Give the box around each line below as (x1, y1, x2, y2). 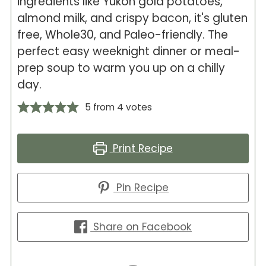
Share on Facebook (90, 220, 192, 234)
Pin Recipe (113, 180, 169, 195)
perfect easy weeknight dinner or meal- (17, 43, 240, 59)
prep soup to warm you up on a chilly (17, 60, 225, 76)
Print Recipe (109, 141, 173, 156)
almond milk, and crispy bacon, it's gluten (17, 10, 248, 26)
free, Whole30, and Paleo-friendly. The (17, 27, 228, 43)
